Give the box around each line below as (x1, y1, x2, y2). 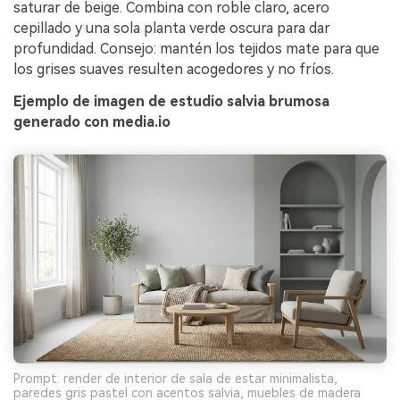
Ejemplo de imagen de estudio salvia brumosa (13, 92, 329, 110)
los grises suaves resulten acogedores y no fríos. (13, 61, 334, 79)
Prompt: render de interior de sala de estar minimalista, (13, 371, 337, 387)
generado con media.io (13, 112, 171, 130)
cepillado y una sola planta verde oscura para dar (13, 20, 330, 37)
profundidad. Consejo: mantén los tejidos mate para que (13, 40, 379, 58)
